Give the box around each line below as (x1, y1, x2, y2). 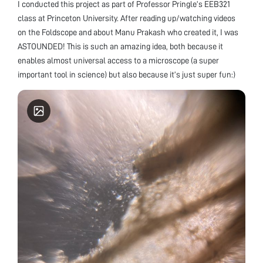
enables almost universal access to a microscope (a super (18, 56, 219, 65)
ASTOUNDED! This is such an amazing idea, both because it (18, 42, 223, 50)
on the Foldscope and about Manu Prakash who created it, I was (18, 28, 238, 36)
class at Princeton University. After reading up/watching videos (18, 14, 235, 22)
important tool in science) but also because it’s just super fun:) (18, 70, 235, 79)
